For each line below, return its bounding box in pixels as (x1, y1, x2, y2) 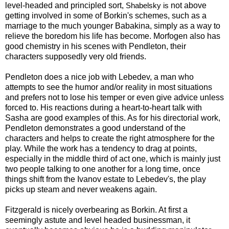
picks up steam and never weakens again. (5, 185, 157, 194)
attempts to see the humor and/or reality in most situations (5, 82, 212, 91)
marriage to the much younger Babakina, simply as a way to (5, 21, 220, 30)
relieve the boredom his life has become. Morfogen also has (5, 31, 220, 40)
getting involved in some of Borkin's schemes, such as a (5, 11, 207, 20)
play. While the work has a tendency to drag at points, (5, 144, 197, 153)
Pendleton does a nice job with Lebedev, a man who (5, 72, 194, 81)
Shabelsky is (126, 1, 169, 10)
